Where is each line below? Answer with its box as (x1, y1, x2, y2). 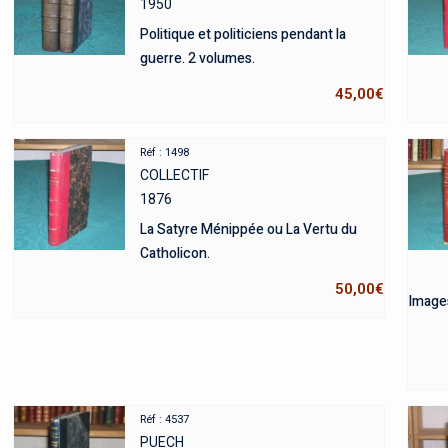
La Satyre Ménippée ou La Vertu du (139, 218, 357, 240)
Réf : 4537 (139, 412, 189, 426)
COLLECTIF (139, 166, 209, 183)
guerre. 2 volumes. (139, 47, 255, 69)
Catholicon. (139, 242, 210, 264)
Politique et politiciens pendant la (139, 23, 346, 45)
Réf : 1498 (139, 145, 189, 159)
